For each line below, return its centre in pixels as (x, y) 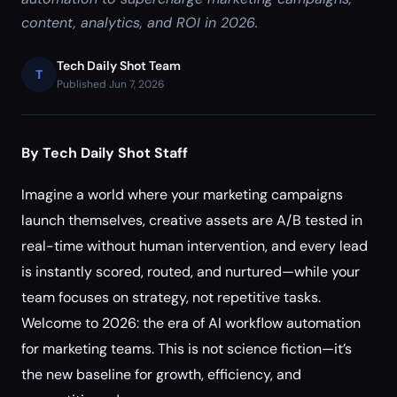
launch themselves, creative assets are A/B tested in (192, 220)
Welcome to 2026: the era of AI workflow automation (191, 323)
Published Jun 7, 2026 (111, 84)
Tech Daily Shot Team (119, 66)
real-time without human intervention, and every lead (195, 246)
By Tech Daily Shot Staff (105, 153)
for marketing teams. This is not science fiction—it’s (187, 349)
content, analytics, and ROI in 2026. (140, 23)
